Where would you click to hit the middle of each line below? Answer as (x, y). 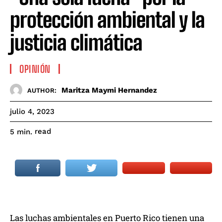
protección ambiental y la (107, 20)
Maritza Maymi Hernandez (109, 90)
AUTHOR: (42, 90)
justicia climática (76, 43)
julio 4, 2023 (32, 112)
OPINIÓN (35, 69)
